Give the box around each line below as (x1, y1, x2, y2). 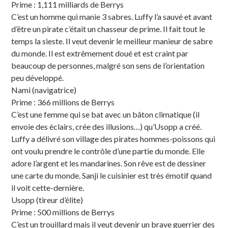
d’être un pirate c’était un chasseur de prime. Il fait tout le (11, 23, 206, 34)
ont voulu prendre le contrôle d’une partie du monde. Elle (11, 146, 205, 156)
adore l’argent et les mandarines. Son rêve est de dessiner (11, 158, 207, 168)
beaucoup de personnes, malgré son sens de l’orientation (11, 60, 205, 70)
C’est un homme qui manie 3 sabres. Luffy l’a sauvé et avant (11, 11, 213, 21)
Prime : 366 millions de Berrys (11, 97, 115, 107)
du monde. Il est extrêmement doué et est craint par (11, 48, 189, 58)
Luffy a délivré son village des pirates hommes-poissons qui (11, 133, 216, 144)
